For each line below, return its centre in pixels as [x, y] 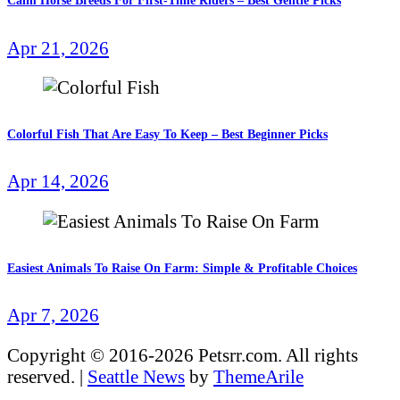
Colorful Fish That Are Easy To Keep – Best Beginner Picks [167, 134]
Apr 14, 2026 [58, 181]
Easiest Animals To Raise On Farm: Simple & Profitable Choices [182, 268]
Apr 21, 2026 [58, 47]
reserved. [43, 376]
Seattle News [136, 376]
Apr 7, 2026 [53, 315]
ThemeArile [258, 376]
